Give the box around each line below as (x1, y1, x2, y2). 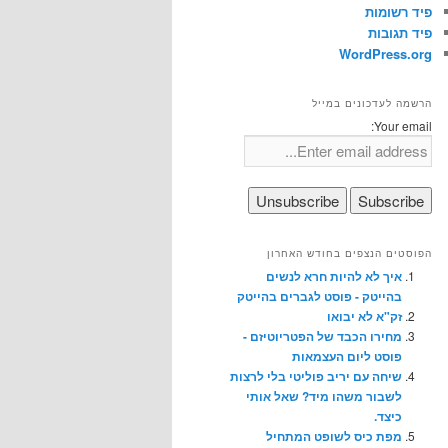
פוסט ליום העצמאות (292, 347, 402, 366)
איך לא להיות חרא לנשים (266, 267, 402, 286)
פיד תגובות (368, 22, 432, 42)
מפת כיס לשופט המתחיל (266, 427, 402, 446)
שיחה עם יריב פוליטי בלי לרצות (230, 367, 402, 386)
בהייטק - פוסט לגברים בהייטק (237, 287, 402, 306)
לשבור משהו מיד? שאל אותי (246, 387, 402, 406)
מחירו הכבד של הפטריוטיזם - (243, 327, 402, 346)
